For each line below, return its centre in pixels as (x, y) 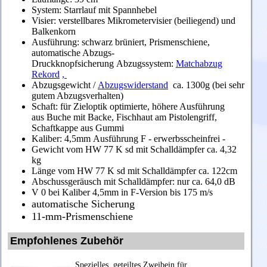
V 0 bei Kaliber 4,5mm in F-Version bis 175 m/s (122, 193)
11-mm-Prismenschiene (82, 217)
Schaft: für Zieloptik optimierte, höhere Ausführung (128, 107)
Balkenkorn (55, 32)
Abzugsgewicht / (65, 85)
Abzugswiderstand (133, 85)
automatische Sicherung (83, 204)
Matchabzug (199, 64)
